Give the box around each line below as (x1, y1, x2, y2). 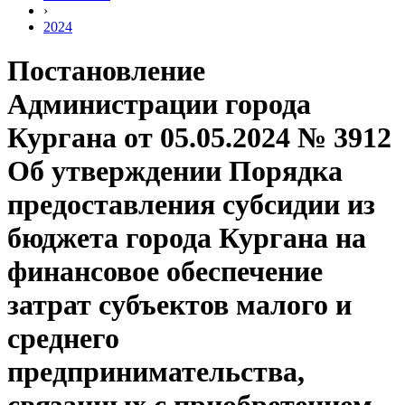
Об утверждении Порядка (7, 155, 343, 188)
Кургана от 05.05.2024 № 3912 (7, 121, 391, 155)
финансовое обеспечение (7, 255, 323, 288)
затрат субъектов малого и (7, 288, 352, 322)
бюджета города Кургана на (7, 221, 366, 255)
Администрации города (7, 88, 311, 121)
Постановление (7, 54, 205, 88)
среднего (7, 322, 119, 355)
